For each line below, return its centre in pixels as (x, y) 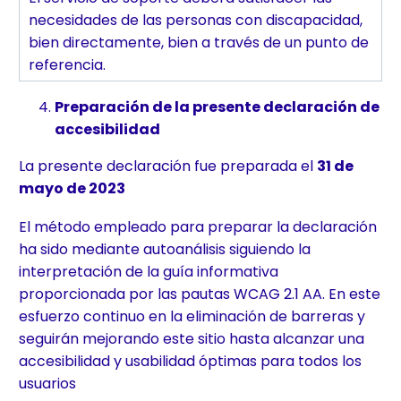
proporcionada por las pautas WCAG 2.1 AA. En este (200, 294)
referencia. (67, 65)
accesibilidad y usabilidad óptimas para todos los (190, 361)
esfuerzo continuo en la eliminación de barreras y (192, 316)
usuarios (47, 383)
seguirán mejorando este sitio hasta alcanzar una (192, 338)
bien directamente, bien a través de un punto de (199, 43)
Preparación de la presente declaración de (217, 107)
